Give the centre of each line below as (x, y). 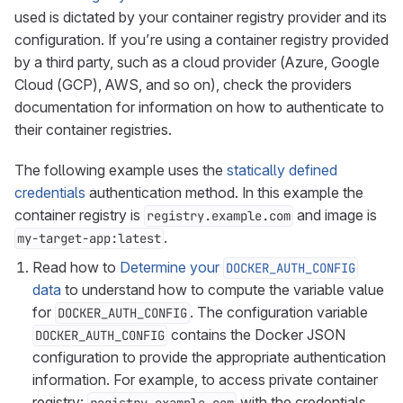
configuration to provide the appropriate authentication (209, 357)
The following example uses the (121, 170)
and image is (335, 215)
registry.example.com (219, 216)
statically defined (282, 170)
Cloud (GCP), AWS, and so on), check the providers (183, 85)
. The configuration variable (279, 312)
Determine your (171, 267)
